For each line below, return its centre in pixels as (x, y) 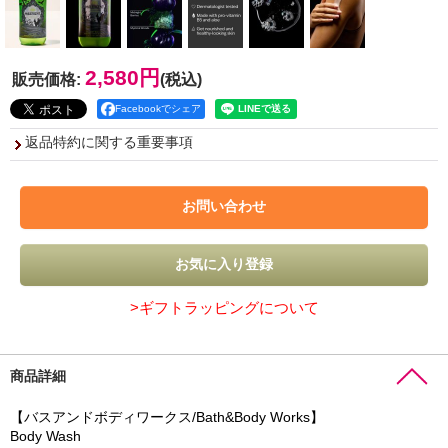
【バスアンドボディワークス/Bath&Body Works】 (167, 416)
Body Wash (45, 435)
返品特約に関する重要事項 (109, 142)
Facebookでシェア (158, 109)
